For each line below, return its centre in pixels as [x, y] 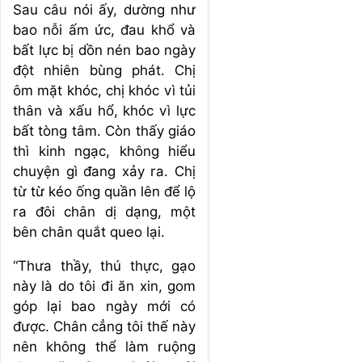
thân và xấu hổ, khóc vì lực [104, 110]
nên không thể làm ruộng [104, 346]
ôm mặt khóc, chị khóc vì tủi [104, 90]
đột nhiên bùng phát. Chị [104, 70]
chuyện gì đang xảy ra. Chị [104, 171]
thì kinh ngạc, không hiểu [104, 151]
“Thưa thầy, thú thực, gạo [104, 265]
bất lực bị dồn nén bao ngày [104, 50]
